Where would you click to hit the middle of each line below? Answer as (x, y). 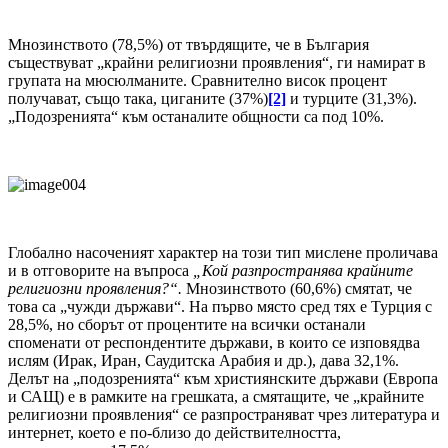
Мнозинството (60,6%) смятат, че (297, 289)
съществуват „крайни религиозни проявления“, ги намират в (217, 63)
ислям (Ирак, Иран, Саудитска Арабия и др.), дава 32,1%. (203, 361)
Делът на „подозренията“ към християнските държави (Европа (223, 379)
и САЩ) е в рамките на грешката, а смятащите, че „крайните (216, 397)
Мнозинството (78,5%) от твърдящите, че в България (188, 45)
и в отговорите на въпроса (100, 271)
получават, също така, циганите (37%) (138, 99)
